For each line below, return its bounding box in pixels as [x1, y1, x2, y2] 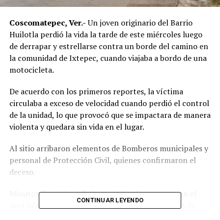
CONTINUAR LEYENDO [76, 196, 144, 204]
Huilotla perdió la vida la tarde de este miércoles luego [9, 28, 202, 40]
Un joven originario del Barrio [85, 17, 192, 28]
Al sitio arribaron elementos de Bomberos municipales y [9, 142, 208, 154]
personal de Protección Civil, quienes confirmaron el [9, 154, 196, 165]
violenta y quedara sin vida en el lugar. [9, 121, 144, 132]
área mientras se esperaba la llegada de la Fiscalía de [9, 199, 195, 211]
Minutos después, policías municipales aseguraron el [9, 188, 196, 199]
